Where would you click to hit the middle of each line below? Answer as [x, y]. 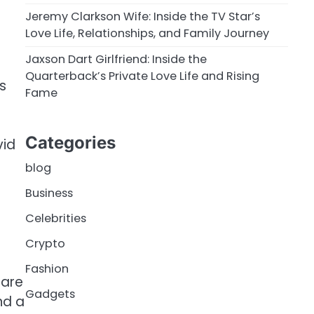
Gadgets [50, 294]
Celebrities [56, 219]
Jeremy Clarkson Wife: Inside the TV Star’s [143, 17]
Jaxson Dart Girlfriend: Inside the [116, 60]
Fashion [47, 269]
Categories [70, 143]
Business [49, 193]
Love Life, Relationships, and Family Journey [147, 34]
